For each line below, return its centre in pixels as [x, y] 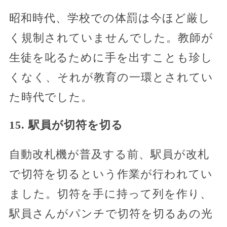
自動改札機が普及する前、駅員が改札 [109, 155]
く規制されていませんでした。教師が [111, 38]
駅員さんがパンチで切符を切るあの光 [111, 214]
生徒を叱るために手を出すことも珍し [111, 58]
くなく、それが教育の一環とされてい [111, 78]
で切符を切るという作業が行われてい [111, 174]
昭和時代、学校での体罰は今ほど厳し [109, 18]
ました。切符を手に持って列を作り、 [110, 194]
